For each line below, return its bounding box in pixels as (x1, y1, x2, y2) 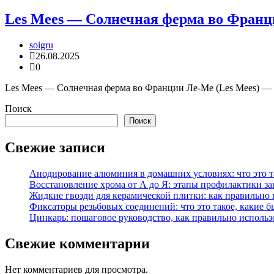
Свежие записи (5, 139, 105, 155)
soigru (29, 39, 53, 50)
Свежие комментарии (5, 235, 150, 251)
